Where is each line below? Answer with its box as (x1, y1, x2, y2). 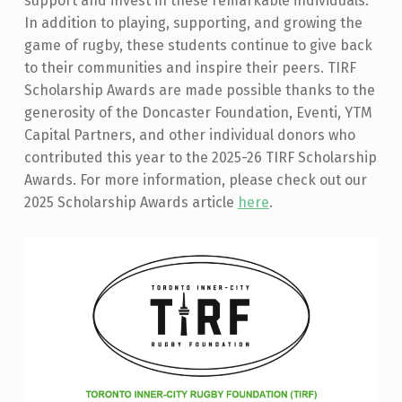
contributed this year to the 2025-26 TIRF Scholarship (23, 149, 377, 167)
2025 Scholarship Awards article (23, 194, 238, 212)
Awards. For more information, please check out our (23, 171, 367, 189)
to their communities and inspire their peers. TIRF (23, 59, 356, 77)
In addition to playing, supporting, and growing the (23, 14, 363, 32)
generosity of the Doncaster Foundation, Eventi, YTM (23, 104, 372, 122)
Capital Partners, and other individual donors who (23, 127, 355, 144)
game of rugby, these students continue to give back (23, 37, 372, 55)
